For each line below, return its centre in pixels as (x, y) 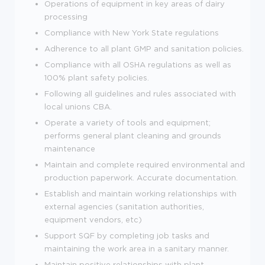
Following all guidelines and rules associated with (140, 93)
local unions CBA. (78, 106)
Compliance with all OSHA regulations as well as (138, 64)
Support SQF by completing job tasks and (127, 235)
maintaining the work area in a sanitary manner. (137, 248)
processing (66, 16)
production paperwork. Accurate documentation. (141, 177)
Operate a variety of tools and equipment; (127, 122)
